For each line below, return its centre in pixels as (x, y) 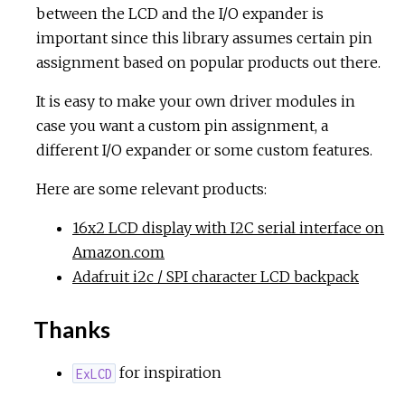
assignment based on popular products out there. (208, 62)
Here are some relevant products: (151, 188)
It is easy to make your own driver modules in (196, 101)
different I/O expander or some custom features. (204, 150)
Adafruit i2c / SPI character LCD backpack (216, 276)
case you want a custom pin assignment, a (182, 125)
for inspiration (169, 373)
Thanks (70, 330)
